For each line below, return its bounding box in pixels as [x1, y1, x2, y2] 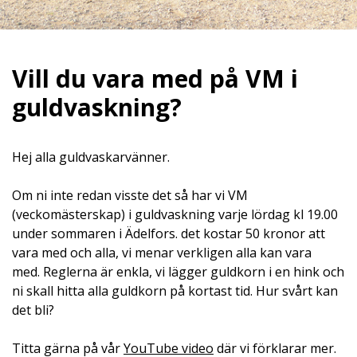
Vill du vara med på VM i [12, 62, 298, 95]
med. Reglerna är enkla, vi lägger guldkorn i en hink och [12, 263, 344, 280]
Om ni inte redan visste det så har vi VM [12, 186, 248, 204]
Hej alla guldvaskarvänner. [12, 148, 170, 166]
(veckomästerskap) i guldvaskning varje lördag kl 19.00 [12, 206, 338, 223]
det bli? [12, 301, 54, 319]
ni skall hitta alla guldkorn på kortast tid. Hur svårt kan [12, 282, 338, 300]
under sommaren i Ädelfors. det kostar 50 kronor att [12, 225, 325, 242]
